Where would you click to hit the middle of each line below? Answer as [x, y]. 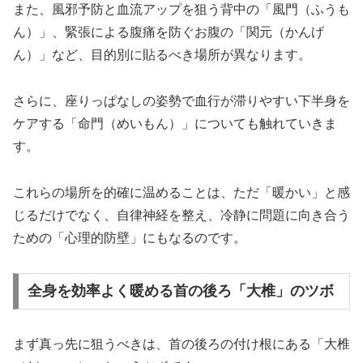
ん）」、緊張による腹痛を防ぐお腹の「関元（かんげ [169, 32]
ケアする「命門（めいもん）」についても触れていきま [175, 123]
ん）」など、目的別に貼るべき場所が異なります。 [162, 55]
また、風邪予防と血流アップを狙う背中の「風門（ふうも [181, 10]
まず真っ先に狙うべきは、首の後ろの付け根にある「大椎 [181, 344]
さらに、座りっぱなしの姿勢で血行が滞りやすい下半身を [181, 100]
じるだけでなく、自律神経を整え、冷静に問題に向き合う [181, 215]
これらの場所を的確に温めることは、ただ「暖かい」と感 [181, 192]
